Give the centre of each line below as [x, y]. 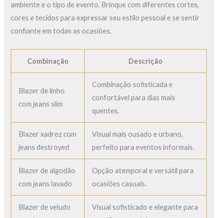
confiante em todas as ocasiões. [61, 31]
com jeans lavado [45, 183]
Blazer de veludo [45, 207]
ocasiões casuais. [119, 183]
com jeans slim [41, 104]
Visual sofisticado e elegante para [145, 207]
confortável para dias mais [134, 97]
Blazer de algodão [47, 170]
